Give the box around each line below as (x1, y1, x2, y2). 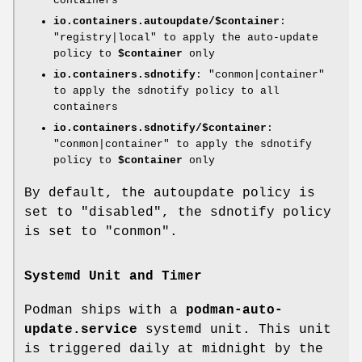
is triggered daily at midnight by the (24, 341, 323, 356)
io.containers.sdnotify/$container (53, 121, 267, 134)
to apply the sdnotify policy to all (53, 84, 280, 97)
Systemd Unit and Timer (24, 268, 202, 284)
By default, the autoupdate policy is (24, 185, 315, 200)
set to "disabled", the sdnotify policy (24, 204, 331, 220)
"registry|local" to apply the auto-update (53, 31, 318, 44)
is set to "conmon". (24, 224, 178, 239)
